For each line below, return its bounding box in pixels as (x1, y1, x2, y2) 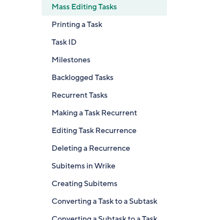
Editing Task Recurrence (52, 125, 137, 136)
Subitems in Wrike (52, 161, 115, 171)
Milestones (52, 55, 90, 65)
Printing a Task (52, 19, 102, 30)
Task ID (52, 37, 77, 48)
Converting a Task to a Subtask (52, 196, 157, 207)
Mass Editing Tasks (52, 1, 117, 12)
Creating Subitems (52, 178, 117, 189)
